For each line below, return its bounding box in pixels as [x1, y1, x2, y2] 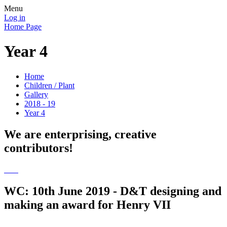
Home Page [4, 22, 42, 31]
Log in [4, 13, 25, 22]
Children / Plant [24, 81, 74, 90]
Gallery [24, 90, 48, 99]
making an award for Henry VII [4, 198, 171, 211]
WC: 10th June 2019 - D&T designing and [4, 184, 221, 198]
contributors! [4, 141, 73, 155]
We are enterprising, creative [4, 127, 157, 141]
